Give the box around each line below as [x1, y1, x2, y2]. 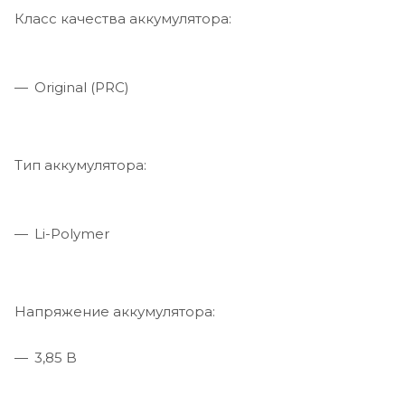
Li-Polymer [34, 224, 109, 242]
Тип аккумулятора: [14, 155, 146, 174]
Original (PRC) [34, 78, 129, 96]
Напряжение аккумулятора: [14, 302, 215, 320]
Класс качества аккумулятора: [14, 9, 231, 27]
